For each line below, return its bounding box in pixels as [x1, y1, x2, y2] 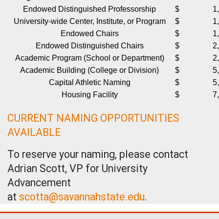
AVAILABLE [7, 126, 61, 139]
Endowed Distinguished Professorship [23, 5, 156, 14]
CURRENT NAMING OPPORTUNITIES [7, 112, 179, 125]
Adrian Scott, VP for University [7, 162, 148, 175]
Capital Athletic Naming [48, 78, 131, 87]
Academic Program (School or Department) [15, 54, 164, 63]
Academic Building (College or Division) [20, 66, 159, 75]
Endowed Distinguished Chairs [35, 42, 144, 50]
